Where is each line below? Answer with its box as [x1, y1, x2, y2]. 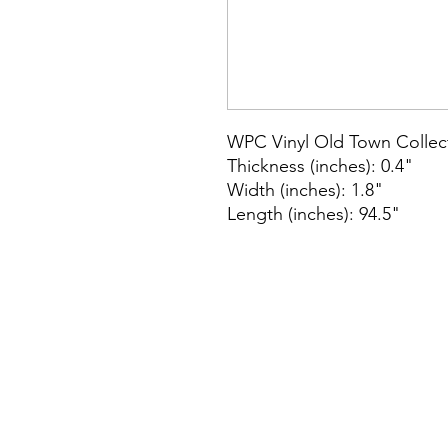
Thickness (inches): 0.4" [227, 154, 413, 177]
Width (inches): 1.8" [227, 178, 383, 201]
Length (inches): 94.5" [227, 202, 405, 225]
